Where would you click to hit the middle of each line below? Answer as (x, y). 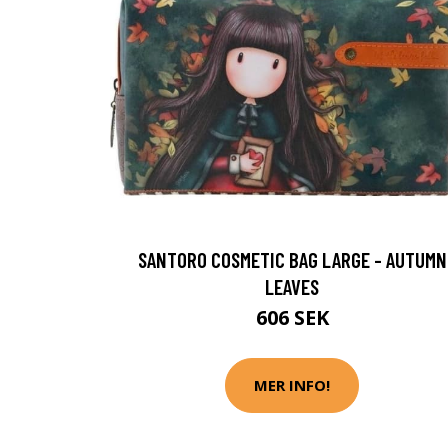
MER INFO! (292, 385)
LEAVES (292, 286)
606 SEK (292, 317)
